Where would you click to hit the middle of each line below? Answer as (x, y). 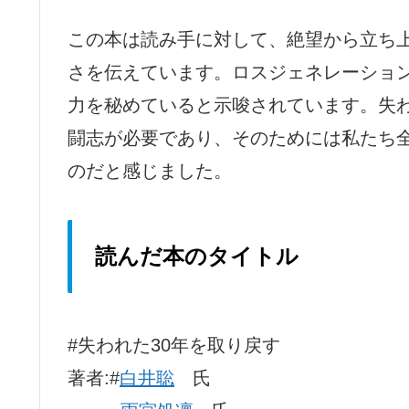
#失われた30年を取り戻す (174, 345)
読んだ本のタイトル (197, 256)
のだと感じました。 (150, 170)
